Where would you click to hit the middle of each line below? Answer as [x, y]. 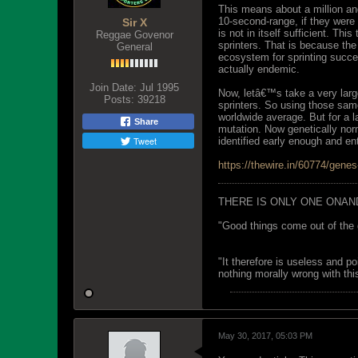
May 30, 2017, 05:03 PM [265, 336]
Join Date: [113, 88]
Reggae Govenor [134, 35]
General [134, 47]
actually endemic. [259, 69]
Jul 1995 [159, 88]
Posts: [119, 99]
